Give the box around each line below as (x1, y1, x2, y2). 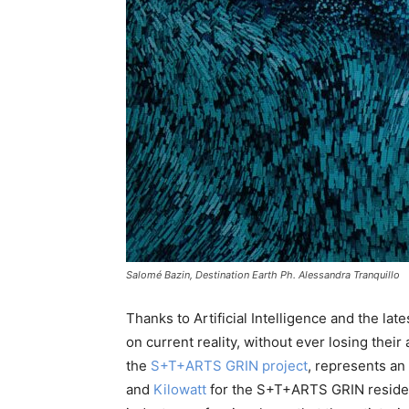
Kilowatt (153, 380, 206, 398)
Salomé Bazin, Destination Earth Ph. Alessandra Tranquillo (126, 267, 400, 281)
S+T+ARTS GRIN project (151, 356, 308, 374)
